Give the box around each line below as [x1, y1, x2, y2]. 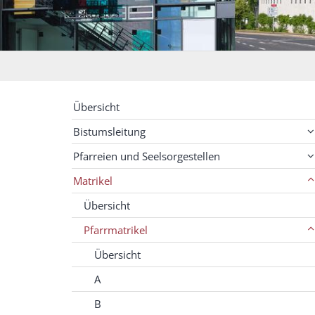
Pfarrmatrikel [84, 223, 148, 238]
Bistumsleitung [73, 124, 146, 139]
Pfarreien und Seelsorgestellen [73, 149, 220, 164]
